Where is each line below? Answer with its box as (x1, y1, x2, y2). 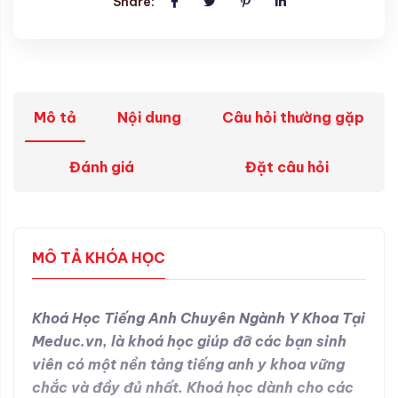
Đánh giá (68, 157, 134, 176)
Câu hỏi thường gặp (222, 107, 364, 126)
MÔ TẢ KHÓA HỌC (32, 248, 165, 267)
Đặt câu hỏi (245, 157, 330, 176)
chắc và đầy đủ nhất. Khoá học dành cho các (32, 378, 354, 396)
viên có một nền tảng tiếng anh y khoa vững (32, 354, 345, 373)
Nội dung (117, 107, 181, 126)
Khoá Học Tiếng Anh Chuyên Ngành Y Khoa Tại (32, 308, 365, 327)
